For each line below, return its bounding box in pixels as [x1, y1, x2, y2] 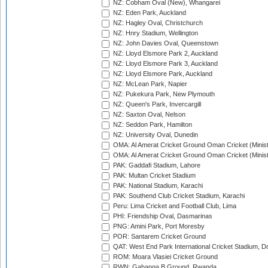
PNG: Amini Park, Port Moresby [111, 223, 205, 230]
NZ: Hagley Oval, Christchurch [111, 19, 203, 27]
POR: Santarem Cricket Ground [111, 233, 206, 240]
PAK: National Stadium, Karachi [111, 182, 203, 190]
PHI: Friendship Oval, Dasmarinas [111, 212, 212, 220]
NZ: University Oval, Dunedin [111, 131, 198, 139]
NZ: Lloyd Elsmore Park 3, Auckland [111, 60, 218, 68]
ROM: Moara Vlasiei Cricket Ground [111, 253, 218, 261]
